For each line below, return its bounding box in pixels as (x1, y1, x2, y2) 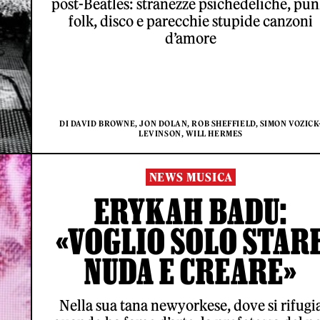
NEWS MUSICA (149, 170, 233, 185)
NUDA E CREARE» (84, 251, 298, 291)
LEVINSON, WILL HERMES (139, 129, 243, 139)
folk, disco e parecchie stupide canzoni (69, 12, 313, 31)
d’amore (165, 29, 216, 48)
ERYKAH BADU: (94, 191, 287, 231)
